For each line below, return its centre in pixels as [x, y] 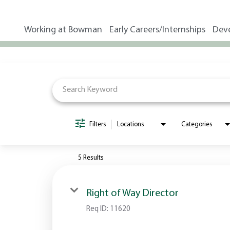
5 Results [91, 158]
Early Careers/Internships [158, 30]
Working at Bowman [63, 30]
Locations [131, 124]
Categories [197, 124]
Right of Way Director [132, 193]
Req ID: [98, 209]
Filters [98, 124]
